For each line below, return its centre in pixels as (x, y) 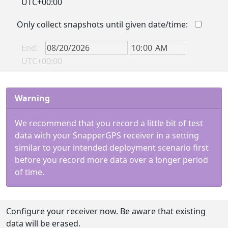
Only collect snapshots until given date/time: (102, 24)
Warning (32, 98)
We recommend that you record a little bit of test (109, 123)
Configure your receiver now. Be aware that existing (106, 211)
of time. (30, 172)
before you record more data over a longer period (111, 160)
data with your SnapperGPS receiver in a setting (107, 135)
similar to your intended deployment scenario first (112, 148)
